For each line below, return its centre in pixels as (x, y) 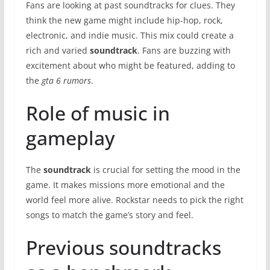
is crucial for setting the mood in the (165, 169)
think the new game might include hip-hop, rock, (124, 20)
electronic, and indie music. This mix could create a (130, 35)
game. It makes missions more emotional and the (125, 184)
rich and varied (58, 50)
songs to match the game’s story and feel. (109, 215)
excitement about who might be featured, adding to (130, 65)
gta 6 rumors (66, 80)
